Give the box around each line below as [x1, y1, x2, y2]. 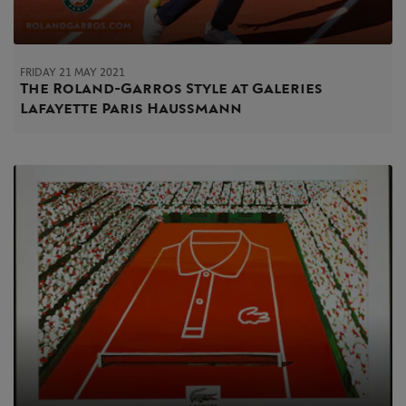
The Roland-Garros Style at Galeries [20, 79, 323, 97]
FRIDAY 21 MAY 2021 [20, 66, 125, 78]
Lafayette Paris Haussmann [20, 99, 242, 117]
